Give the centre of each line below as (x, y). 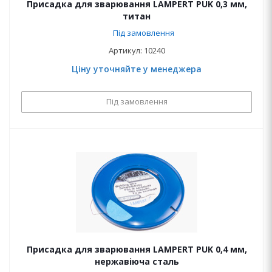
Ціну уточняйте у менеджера (137, 69)
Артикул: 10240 (137, 50)
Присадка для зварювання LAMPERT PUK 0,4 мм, (137, 249)
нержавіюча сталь (137, 261)
